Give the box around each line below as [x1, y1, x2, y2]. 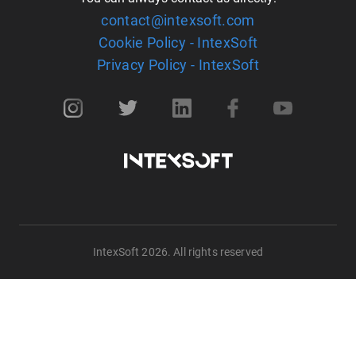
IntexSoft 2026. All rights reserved [93, 246, 263, 258]
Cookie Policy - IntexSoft [98, 34, 258, 51]
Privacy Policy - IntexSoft [96, 56, 260, 73]
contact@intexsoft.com [101, 12, 255, 29]
